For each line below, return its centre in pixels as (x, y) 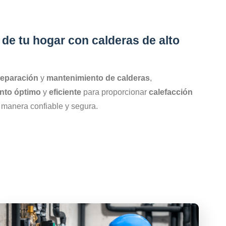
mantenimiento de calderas (98, 78)
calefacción (171, 92)
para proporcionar (115, 92)
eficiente (65, 92)
